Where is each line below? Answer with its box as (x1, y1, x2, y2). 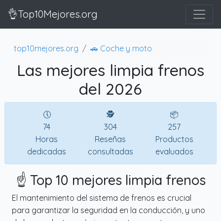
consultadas (87, 146, 133, 156)
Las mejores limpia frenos (17, 60, 204, 80)
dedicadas (27, 146, 67, 156)
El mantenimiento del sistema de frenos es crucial (12, 192, 191, 203)
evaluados (155, 146, 193, 156)
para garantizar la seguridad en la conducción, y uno (12, 205, 205, 215)
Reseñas (95, 134, 126, 144)
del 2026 (79, 78, 142, 99)
